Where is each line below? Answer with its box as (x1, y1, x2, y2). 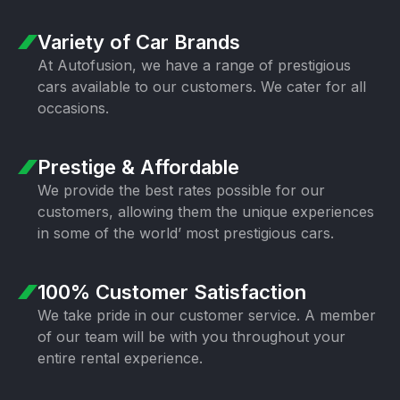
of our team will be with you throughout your (37, 328, 346, 346)
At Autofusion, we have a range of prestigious (37, 56, 351, 74)
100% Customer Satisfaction (37, 280, 306, 304)
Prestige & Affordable (37, 155, 239, 179)
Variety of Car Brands (37, 30, 240, 54)
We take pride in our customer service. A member (37, 306, 376, 324)
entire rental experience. (37, 349, 203, 367)
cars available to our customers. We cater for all (37, 78, 366, 96)
